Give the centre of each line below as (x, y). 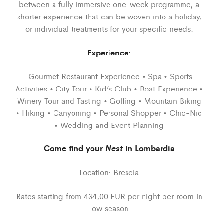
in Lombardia (148, 148)
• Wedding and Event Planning (109, 125)
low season (109, 208)
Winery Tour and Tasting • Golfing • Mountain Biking (109, 100)
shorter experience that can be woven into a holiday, (109, 16)
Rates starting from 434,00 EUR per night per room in (109, 196)
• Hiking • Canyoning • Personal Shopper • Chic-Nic (109, 112)
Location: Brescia (109, 172)
